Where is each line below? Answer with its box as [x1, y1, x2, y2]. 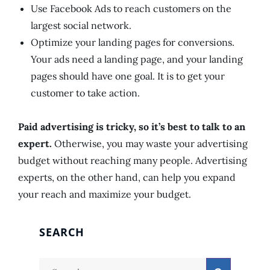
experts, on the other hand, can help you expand [18, 171, 236, 184]
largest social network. [31, 19, 131, 32]
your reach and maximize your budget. [18, 188, 191, 201]
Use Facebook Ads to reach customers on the [31, 2, 231, 15]
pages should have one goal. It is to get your [31, 70, 225, 83]
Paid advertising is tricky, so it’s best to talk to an [18, 121, 245, 133]
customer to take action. [31, 87, 140, 99]
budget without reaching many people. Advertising [18, 154, 247, 167]
